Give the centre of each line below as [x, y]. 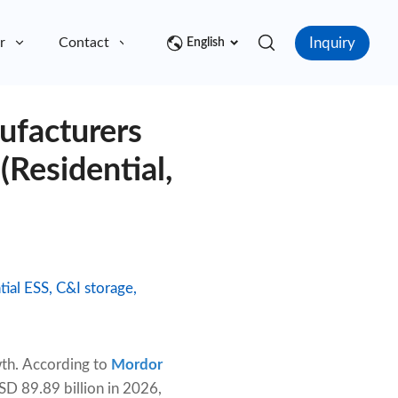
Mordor [137, 365]
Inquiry [332, 43]
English [206, 43]
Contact [84, 43]
